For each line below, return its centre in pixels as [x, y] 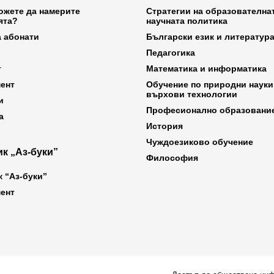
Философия [172, 157]
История [165, 126]
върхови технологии [192, 94]
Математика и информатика [206, 68]
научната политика [187, 20]
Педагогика [171, 52]
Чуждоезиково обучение [200, 142]
